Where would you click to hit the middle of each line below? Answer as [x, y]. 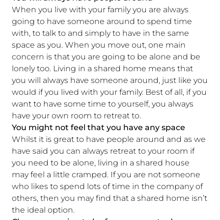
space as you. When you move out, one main [99, 45]
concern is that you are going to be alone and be [106, 56]
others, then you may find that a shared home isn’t [110, 198]
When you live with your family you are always [100, 9]
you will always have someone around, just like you [110, 80]
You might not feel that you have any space [98, 127]
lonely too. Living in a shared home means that [102, 68]
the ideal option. [44, 210]
